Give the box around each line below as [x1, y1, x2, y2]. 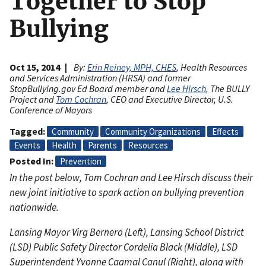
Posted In [9, 155, 51, 167]
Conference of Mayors [9, 104, 92, 116]
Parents [88, 140, 117, 151]
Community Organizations [105, 126, 201, 137]
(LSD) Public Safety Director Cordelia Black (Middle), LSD [9, 240, 237, 254]
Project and [9, 93, 56, 105]
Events [14, 140, 40, 151]
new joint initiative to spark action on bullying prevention [9, 186, 244, 199]
